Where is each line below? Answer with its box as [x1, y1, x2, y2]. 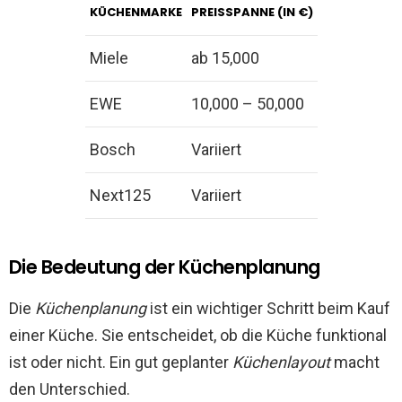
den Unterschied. [9, 379, 130, 398]
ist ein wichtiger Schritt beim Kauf [146, 298, 390, 318]
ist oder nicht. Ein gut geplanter [9, 352, 232, 371]
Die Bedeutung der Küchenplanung [9, 253, 320, 280]
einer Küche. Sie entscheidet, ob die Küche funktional [9, 325, 387, 345]
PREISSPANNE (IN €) [190, 3, 313, 21]
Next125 [89, 185, 151, 205]
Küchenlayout [232, 352, 330, 371]
